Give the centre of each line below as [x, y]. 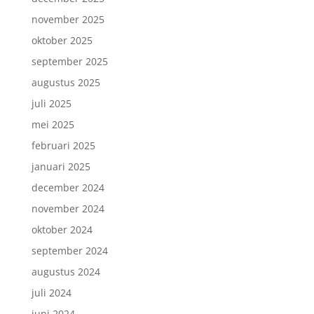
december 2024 [68, 187]
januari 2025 [61, 166]
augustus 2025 [66, 82]
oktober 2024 [62, 230]
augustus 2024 [66, 272]
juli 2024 [51, 293]
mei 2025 [53, 124]
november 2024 [68, 209]
